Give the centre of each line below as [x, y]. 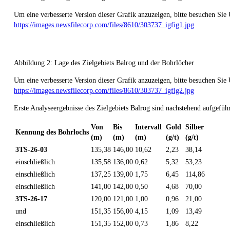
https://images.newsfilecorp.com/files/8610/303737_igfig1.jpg [104, 25]
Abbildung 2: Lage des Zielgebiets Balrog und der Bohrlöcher [104, 63]
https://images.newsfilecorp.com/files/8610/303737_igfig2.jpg [104, 90]
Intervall [149, 127]
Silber [196, 127]
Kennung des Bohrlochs [52, 132]
